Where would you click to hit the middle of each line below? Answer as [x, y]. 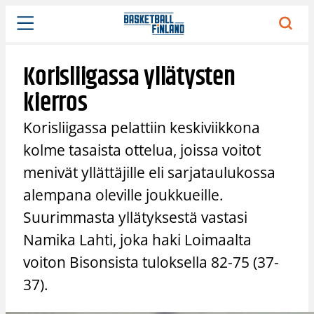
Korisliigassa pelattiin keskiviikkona [142, 127]
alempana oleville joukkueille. [124, 194]
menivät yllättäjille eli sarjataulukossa [150, 172]
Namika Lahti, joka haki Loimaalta [138, 239]
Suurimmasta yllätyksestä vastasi [136, 217]
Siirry [18, 13]
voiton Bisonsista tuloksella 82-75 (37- [151, 262]
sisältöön [27, 28]
